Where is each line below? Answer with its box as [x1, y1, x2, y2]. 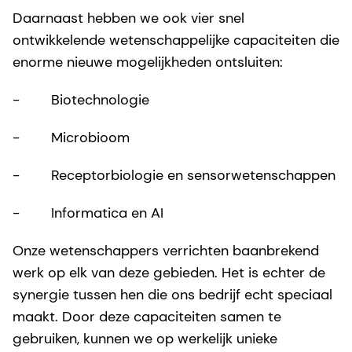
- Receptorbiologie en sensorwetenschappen [13, 166, 335, 185]
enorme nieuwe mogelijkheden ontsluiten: [13, 53, 283, 72]
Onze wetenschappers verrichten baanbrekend [13, 241, 319, 261]
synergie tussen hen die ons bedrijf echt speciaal [13, 285, 332, 305]
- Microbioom [13, 128, 130, 148]
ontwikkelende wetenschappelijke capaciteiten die [13, 31, 339, 50]
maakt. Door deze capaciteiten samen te [13, 307, 281, 327]
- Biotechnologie [13, 90, 149, 110]
